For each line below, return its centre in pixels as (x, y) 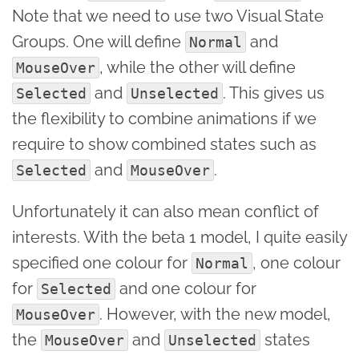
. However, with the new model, (215, 314)
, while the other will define (198, 67)
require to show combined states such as (164, 144)
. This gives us (274, 93)
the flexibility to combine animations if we (164, 118)
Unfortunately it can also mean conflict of (165, 211)
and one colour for (186, 288)
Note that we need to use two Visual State (168, 16)
